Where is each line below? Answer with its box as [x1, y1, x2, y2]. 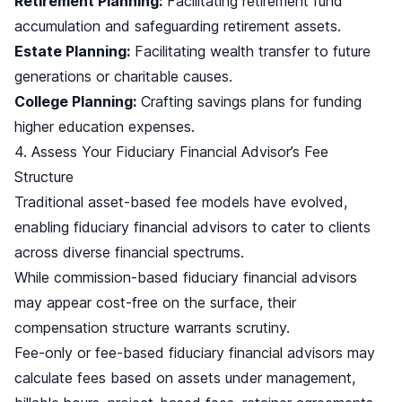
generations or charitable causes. [14, 67, 232, 86]
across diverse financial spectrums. [14, 243, 244, 262]
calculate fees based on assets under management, [14, 369, 355, 388]
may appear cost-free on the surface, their [14, 293, 296, 312]
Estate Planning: [14, 42, 130, 61]
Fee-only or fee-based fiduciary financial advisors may [14, 344, 375, 363]
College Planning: [14, 92, 136, 111]
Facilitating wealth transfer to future [130, 42, 371, 61]
